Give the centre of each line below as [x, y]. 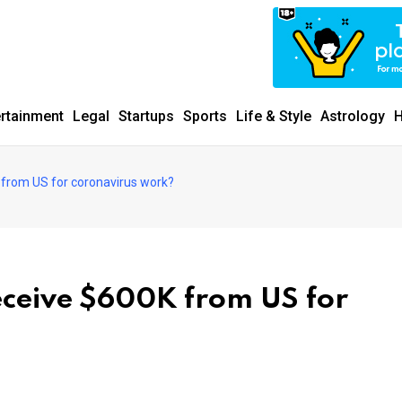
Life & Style [274, 116]
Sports [205, 116]
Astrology [353, 116]
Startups [146, 116]
